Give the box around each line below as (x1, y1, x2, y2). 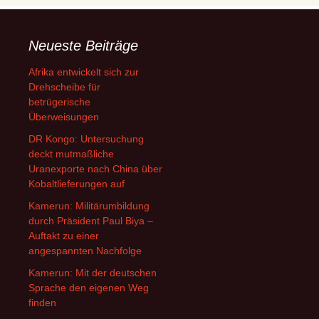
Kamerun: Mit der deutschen (28, 267, 157, 278)
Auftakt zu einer (28, 230, 99, 241)
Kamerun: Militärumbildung (28, 200, 150, 211)
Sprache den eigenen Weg (28, 282, 149, 293)
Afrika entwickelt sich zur (28, 66, 139, 78)
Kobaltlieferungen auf (28, 178, 125, 189)
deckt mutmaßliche (28, 148, 114, 159)
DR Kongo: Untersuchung (28, 133, 144, 145)
